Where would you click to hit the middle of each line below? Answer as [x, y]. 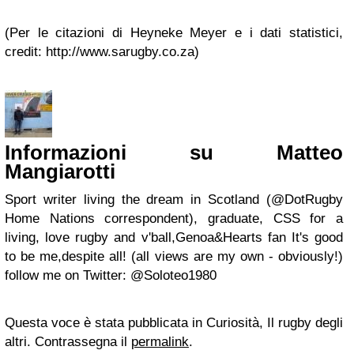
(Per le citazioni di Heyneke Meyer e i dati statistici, [174, 33]
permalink [160, 342]
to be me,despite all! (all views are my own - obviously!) [174, 256]
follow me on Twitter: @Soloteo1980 [111, 275]
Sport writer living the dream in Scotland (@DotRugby [174, 200]
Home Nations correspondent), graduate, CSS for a [174, 218]
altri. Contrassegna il [68, 342]
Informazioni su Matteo [174, 153]
